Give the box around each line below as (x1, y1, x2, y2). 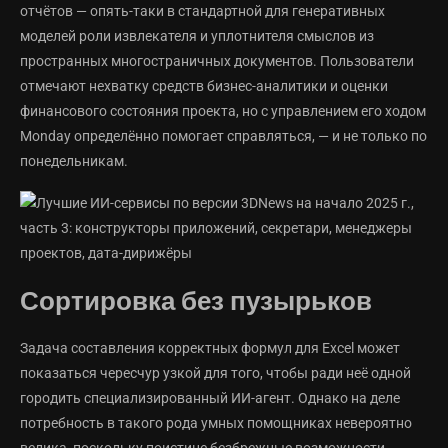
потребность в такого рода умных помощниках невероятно (20, 415, 412, 432)
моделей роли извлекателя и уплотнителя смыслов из (20, 28, 374, 45)
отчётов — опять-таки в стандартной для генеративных (20, 3, 385, 20)
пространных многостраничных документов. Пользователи (20, 53, 414, 70)
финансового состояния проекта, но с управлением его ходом (20, 103, 426, 120)
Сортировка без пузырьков (20, 286, 372, 320)
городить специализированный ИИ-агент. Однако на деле (20, 390, 400, 407)
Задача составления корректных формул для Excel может (20, 340, 400, 357)
